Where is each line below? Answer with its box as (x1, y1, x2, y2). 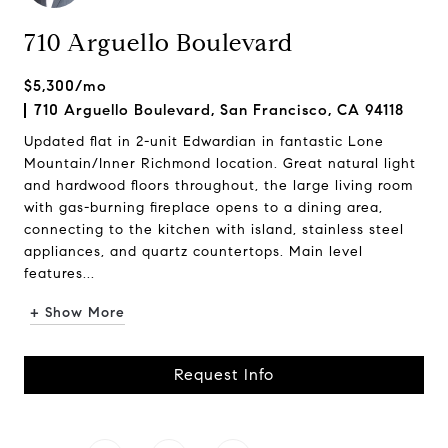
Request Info (174, 365, 274, 384)
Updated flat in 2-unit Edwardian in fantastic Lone (24, 133, 384, 150)
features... (24, 265, 95, 282)
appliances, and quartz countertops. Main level (24, 243, 363, 260)
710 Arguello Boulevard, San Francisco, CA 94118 (34, 101, 404, 119)
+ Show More (30, 304, 125, 321)
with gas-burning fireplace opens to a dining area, (24, 199, 383, 216)
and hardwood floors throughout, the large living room (24, 177, 413, 194)
